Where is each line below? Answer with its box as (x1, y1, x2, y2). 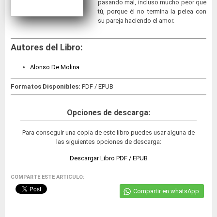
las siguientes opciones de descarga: (56, 138, 161, 146)
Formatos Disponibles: (11, 83, 82, 91)
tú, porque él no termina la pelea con (98, 8, 206, 15)
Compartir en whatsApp (133, 187, 199, 195)
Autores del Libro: (11, 42, 83, 52)
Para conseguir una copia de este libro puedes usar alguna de (22, 129, 195, 137)
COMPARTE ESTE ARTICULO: (11, 174, 84, 181)
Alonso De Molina (30, 63, 79, 71)
